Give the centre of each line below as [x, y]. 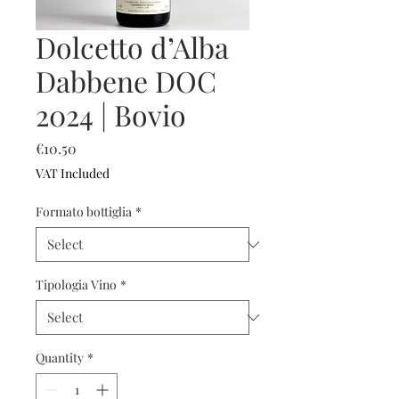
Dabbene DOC [126, 81]
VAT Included [73, 173]
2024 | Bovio [111, 114]
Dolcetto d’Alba [132, 47]
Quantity [60, 358]
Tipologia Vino [76, 285]
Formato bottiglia [84, 212]
